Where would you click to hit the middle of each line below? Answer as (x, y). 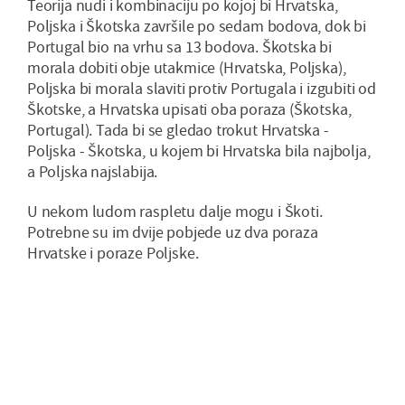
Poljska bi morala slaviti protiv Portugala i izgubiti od (202, 89)
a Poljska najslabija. (93, 172)
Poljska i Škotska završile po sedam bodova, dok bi (197, 26)
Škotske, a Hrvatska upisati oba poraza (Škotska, (189, 109)
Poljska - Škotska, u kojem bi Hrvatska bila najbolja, (199, 151)
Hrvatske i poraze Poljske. (113, 253)
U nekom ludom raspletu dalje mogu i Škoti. (175, 212)
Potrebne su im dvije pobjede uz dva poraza (173, 232)
